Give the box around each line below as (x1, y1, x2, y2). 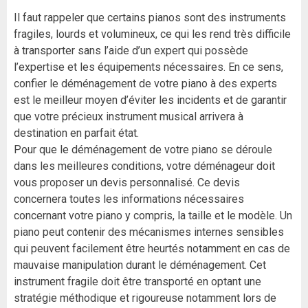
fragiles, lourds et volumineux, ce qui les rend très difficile (14, 27, 291, 41)
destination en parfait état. (14, 126, 139, 140)
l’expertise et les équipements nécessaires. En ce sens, (14, 60, 283, 74)
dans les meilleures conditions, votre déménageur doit (14, 159, 275, 173)
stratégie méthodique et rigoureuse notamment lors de (14, 291, 276, 305)
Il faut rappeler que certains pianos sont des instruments (14, 11, 286, 25)
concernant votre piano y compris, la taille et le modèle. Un (14, 209, 292, 223)
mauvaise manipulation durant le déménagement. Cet (14, 258, 266, 272)
